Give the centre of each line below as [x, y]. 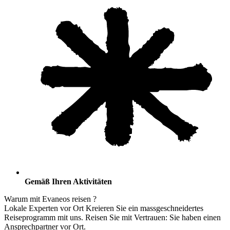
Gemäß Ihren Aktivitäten [68, 182]
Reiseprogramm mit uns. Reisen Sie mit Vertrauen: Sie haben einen [112, 218]
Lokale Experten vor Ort [45, 208]
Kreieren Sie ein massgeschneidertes [145, 208]
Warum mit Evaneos [38, 199]
